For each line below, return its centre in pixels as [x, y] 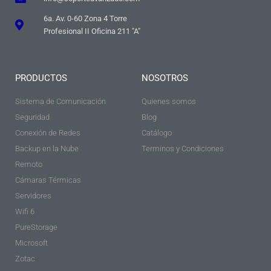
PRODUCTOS [41, 78]
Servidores [33, 196]
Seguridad [32, 117]
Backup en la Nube [47, 149]
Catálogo [157, 133]
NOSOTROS [165, 78]
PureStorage [36, 227]
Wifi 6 [25, 212]
